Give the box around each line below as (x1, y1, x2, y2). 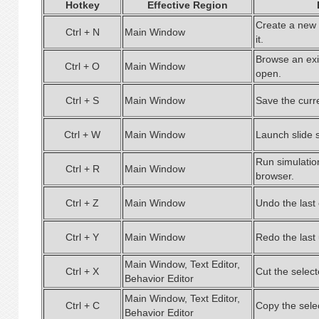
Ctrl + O (65, 61, 100, 72)
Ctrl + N (65, 26, 100, 38)
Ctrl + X (66, 266, 99, 277)
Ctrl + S (66, 95, 99, 106)
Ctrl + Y (66, 231, 99, 243)
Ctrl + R (65, 163, 100, 174)
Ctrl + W (64, 129, 100, 140)
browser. (256, 170, 294, 182)
